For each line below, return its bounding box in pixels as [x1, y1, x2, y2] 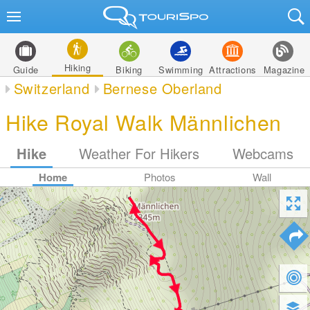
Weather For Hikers [79, 143, 200, 163]
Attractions [209, 63, 256, 76]
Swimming [158, 63, 203, 76]
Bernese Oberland [102, 78, 222, 98]
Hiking [64, 61, 91, 74]
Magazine [263, 63, 305, 76]
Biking [116, 63, 143, 76]
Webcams [232, 143, 294, 163]
